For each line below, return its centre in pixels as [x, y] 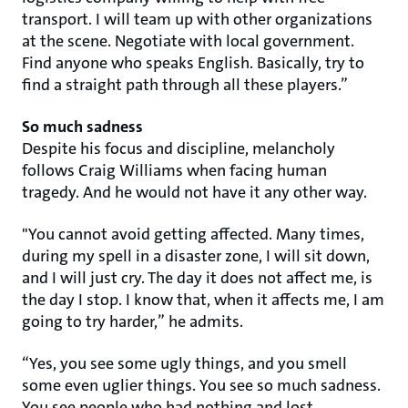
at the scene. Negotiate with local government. [188, 41]
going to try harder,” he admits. [133, 321]
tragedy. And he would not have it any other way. [194, 192]
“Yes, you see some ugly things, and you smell [184, 363]
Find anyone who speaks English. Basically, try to [193, 63]
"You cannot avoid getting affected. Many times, [193, 234]
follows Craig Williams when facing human [174, 170]
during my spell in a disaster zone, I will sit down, [196, 256]
